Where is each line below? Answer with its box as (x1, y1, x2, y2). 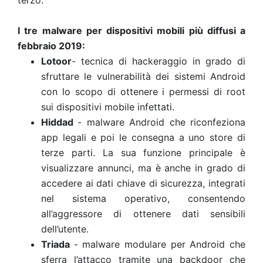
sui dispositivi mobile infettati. (41, 101, 174, 113)
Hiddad (41, 116, 78, 128)
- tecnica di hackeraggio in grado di (72, 55, 245, 67)
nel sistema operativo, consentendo (41, 193, 245, 204)
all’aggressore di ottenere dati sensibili (41, 208, 245, 220)
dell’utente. (41, 223, 89, 235)
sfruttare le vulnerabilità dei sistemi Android (41, 70, 245, 82)
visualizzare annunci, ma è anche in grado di (41, 162, 245, 174)
